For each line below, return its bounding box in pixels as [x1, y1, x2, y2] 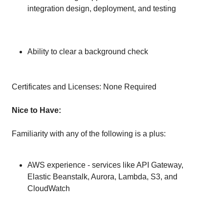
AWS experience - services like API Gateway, [27, 161, 183, 169]
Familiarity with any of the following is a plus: [12, 130, 166, 138]
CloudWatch [27, 184, 70, 193]
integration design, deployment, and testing [27, 4, 176, 13]
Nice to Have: [12, 106, 61, 114]
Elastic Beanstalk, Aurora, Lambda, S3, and [27, 173, 177, 181]
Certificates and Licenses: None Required [12, 83, 156, 91]
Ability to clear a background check [27, 47, 148, 56]
